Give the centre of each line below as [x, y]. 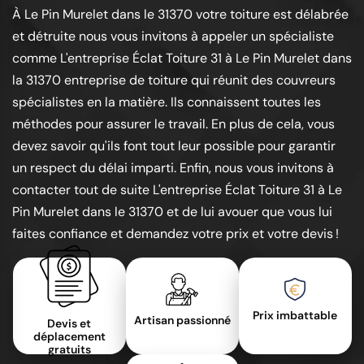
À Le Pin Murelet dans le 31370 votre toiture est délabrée [180, 14]
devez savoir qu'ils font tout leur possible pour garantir [174, 146]
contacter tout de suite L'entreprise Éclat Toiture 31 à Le [177, 190]
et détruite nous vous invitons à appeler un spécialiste [173, 36]
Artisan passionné [182, 320]
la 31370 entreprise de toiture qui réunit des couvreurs [174, 80]
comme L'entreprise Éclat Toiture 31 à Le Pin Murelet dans [182, 58]
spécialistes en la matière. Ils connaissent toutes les [167, 102]
